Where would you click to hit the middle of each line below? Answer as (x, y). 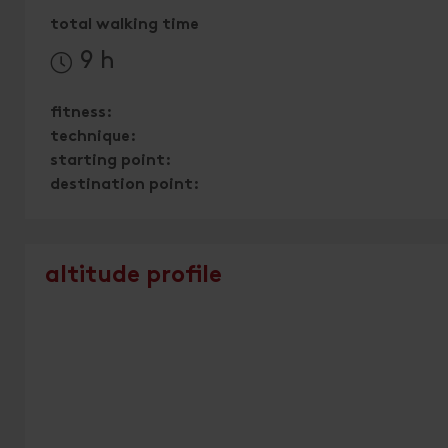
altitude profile (133, 276)
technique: (93, 137)
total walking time (124, 25)
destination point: (124, 185)
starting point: (110, 161)
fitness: (81, 113)
